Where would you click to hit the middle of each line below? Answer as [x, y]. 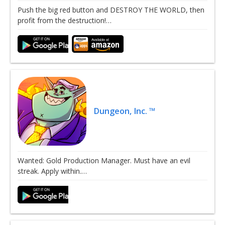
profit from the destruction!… [65, 20]
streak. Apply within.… [52, 171]
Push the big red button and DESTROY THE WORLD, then [111, 10]
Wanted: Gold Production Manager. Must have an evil [104, 161]
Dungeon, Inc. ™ [125, 111]
